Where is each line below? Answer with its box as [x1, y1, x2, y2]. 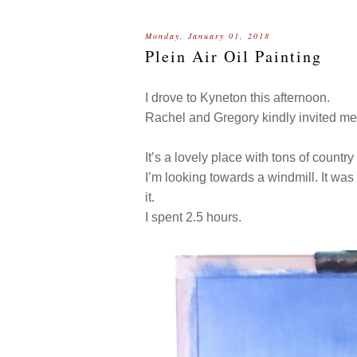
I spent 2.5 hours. [145, 210, 248, 224]
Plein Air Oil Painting [145, 45, 322, 67]
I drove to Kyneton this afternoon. [145, 91, 333, 104]
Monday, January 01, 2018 [145, 30, 270, 41]
